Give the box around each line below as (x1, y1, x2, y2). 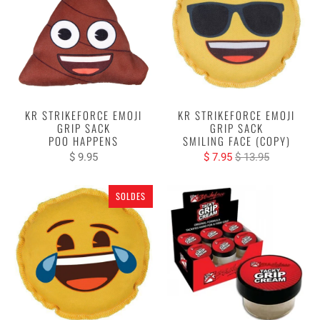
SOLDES (116, 189, 146, 203)
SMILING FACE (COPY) (182, 132, 291, 149)
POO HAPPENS (49, 132, 119, 149)
